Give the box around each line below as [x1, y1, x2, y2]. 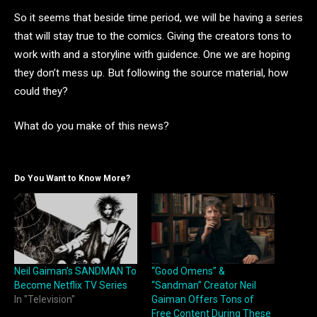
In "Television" [14, 293, 75, 305]
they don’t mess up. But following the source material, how [14, 66, 289, 79]
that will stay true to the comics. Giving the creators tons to [14, 29, 292, 42]
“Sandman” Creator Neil [151, 279, 256, 291]
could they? [14, 84, 68, 98]
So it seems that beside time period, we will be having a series [14, 11, 303, 24]
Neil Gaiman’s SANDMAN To [14, 265, 137, 277]
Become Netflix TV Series [14, 279, 127, 291]
